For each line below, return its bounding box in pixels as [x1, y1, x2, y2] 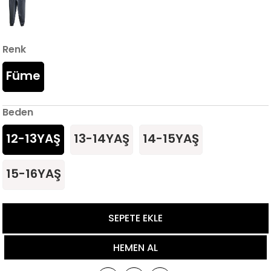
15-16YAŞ [6, 165, 62, 182]
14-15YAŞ [143, 130, 200, 148]
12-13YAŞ [6, 130, 61, 148]
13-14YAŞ [74, 130, 130, 148]
